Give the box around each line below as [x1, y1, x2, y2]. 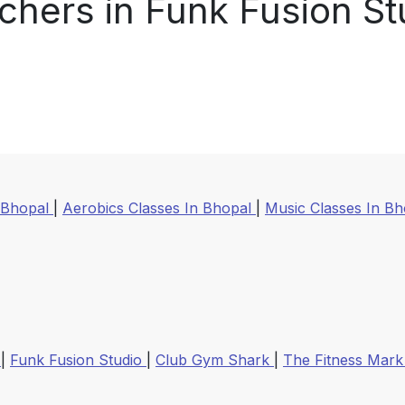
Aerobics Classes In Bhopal [62, 199, 256, 218]
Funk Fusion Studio [10, 351, 146, 370]
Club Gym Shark [155, 351, 274, 370]
